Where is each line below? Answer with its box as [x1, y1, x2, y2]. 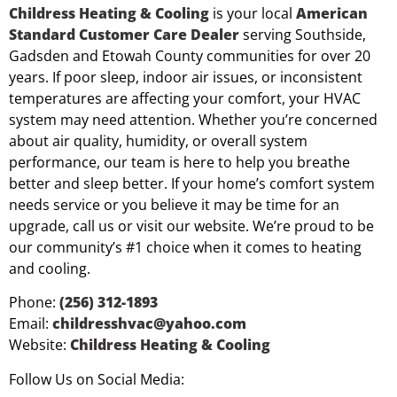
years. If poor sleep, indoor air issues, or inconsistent [9, 67, 362, 88]
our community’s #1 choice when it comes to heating [9, 237, 362, 258]
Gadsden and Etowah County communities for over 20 [9, 46, 370, 66]
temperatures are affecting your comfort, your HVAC [9, 89, 361, 109]
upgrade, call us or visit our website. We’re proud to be [9, 216, 374, 237]
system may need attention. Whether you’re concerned [9, 110, 378, 130]
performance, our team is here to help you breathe [9, 152, 350, 173]
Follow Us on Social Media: [9, 369, 184, 389]
